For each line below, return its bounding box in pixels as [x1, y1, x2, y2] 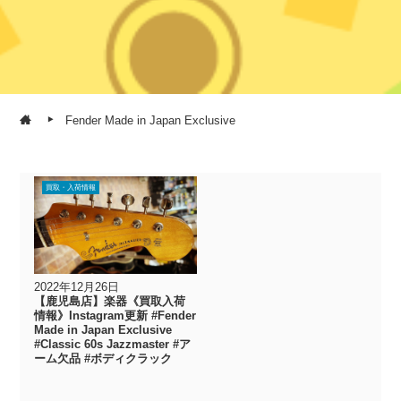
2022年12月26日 [34, 279, 120, 294]
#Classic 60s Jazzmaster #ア [34, 337, 192, 351]
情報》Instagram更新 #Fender [34, 308, 197, 322]
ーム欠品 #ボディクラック [34, 351, 173, 365]
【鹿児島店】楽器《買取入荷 [34, 294, 186, 308]
